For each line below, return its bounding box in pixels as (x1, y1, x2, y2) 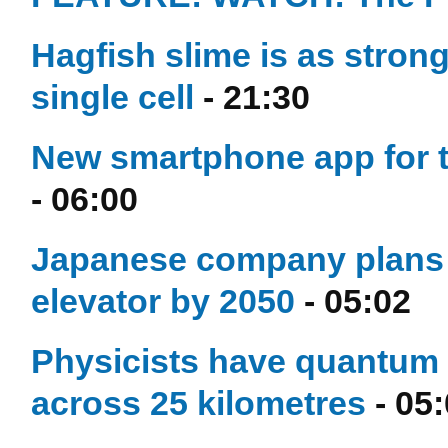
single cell (31, 78, 194, 116)
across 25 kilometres (31, 384, 366, 422)
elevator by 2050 (31, 282, 295, 320)
